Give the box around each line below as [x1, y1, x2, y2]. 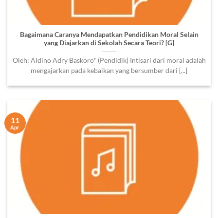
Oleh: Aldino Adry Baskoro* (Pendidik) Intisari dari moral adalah [12, 56, 206, 64]
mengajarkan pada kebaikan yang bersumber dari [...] [31, 66, 187, 74]
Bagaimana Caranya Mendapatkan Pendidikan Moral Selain [19, 30, 199, 38]
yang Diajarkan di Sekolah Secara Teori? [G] [44, 38, 174, 47]
